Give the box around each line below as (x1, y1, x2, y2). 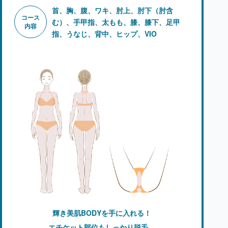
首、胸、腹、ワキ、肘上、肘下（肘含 (52, 5, 173, 15)
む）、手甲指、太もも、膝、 (52, 16, 145, 27)
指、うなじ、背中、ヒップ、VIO (52, 28, 157, 39)
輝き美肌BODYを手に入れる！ (52, 207, 151, 218)
